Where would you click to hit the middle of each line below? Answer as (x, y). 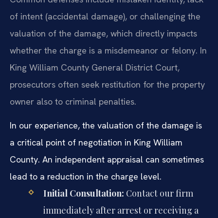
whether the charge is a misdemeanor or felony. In (108, 50)
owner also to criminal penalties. (73, 101)
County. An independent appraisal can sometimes (107, 160)
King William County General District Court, (95, 67)
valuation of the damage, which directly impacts (103, 33)
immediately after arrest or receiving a (121, 210)
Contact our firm (158, 193)
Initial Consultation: (83, 193)
